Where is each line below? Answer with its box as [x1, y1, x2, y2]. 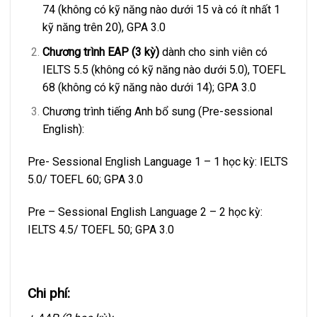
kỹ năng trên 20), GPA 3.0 [42, 21, 166, 35]
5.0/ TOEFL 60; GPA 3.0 [28, 173, 143, 187]
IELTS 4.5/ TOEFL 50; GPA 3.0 [28, 222, 174, 236]
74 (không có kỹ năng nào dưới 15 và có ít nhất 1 [42, 3, 280, 17]
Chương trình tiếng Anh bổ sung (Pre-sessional [42, 105, 272, 119]
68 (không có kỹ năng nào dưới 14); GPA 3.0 [42, 80, 256, 94]
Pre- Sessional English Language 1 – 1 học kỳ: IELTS [28, 155, 288, 169]
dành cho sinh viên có [158, 45, 267, 59]
